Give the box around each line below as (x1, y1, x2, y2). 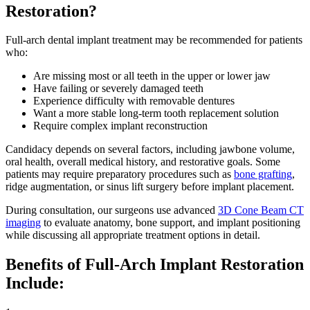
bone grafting (234, 168, 292, 181)
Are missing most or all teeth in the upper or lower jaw (33, 70, 271, 82)
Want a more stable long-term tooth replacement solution (33, 107, 279, 120)
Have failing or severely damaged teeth (33, 82, 203, 95)
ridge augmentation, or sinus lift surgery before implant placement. (6, 181, 294, 193)
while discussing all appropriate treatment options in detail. (6, 229, 260, 241)
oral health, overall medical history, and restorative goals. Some (6, 156, 280, 168)
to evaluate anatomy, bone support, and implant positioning (41, 217, 300, 229)
